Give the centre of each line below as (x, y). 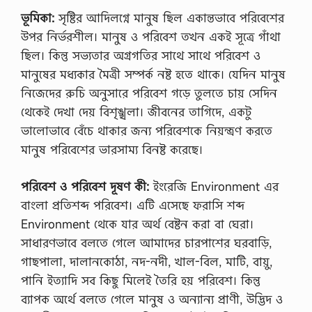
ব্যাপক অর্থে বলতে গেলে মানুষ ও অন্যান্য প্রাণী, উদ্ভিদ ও (152, 299)
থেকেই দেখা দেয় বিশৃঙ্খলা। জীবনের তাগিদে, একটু (136, 112)
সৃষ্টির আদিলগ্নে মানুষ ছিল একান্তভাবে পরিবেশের (169, 18)
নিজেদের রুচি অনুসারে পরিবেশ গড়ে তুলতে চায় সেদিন (149, 93)
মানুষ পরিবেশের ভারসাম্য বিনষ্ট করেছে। (112, 149)
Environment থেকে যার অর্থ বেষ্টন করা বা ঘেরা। (137, 224)
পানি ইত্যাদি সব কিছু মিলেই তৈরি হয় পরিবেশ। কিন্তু (141, 280)
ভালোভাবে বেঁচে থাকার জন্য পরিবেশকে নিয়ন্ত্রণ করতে (147, 131)
